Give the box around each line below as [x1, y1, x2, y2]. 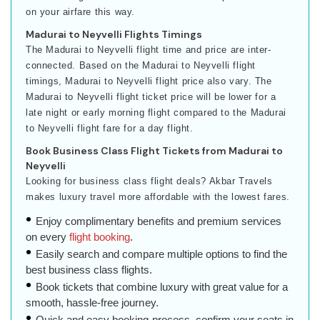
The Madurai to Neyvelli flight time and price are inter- [26, 44, 271, 55]
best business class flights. [26, 263, 152, 276]
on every [26, 230, 70, 243]
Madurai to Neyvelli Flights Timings [26, 27, 203, 41]
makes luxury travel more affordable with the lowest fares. [26, 191, 290, 202]
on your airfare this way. [26, 6, 135, 17]
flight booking [69, 230, 131, 243]
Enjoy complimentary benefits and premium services [36, 214, 282, 227]
